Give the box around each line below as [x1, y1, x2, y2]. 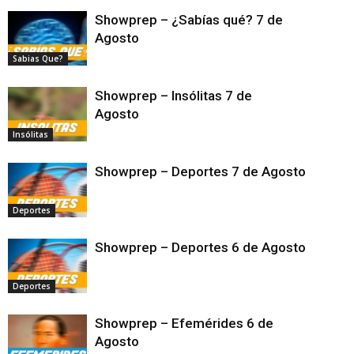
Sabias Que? [13, 52, 63, 64]
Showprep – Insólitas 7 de [95, 87, 252, 104]
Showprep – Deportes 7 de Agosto [95, 163, 344, 179]
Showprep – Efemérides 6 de [95, 314, 273, 331]
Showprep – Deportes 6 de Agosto [95, 239, 344, 255]
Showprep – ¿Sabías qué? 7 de [95, 11, 283, 28]
